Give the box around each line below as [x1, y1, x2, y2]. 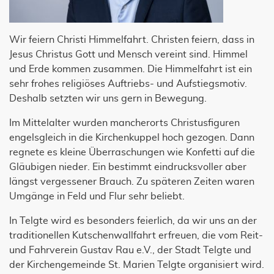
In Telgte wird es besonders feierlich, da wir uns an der [9, 216, 257, 226]
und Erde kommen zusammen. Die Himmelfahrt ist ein [9, 64, 252, 75]
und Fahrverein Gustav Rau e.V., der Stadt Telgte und [9, 245, 251, 256]
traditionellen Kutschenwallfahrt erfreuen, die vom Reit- [9, 231, 263, 241]
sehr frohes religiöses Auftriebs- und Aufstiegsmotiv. [9, 79, 247, 89]
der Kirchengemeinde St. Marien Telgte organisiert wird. [9, 260, 264, 270]
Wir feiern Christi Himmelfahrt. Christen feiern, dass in [9, 35, 254, 45]
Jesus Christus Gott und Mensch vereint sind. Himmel [9, 50, 248, 60]
